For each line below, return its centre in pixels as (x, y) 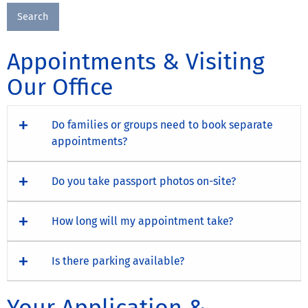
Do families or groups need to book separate (162, 124)
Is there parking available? (118, 261)
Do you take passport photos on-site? (144, 181)
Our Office (60, 87)
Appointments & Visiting (136, 61)
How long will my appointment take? (142, 221)
